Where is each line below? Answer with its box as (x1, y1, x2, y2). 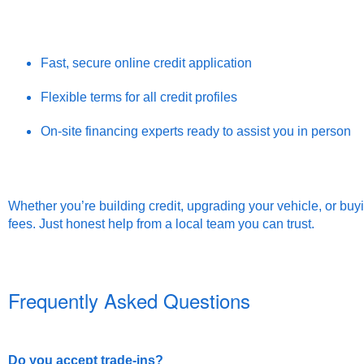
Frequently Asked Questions (8, 286, 250, 315)
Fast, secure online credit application (41, 56, 252, 71)
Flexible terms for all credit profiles (41, 90, 237, 105)
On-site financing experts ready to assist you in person (41, 124, 351, 139)
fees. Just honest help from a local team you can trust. (8, 217, 314, 232)
